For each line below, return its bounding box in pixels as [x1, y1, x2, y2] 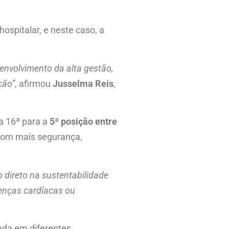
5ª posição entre [50, 116, 117, 127]
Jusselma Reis [53, 78, 113, 89]
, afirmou [15, 78, 53, 89]
